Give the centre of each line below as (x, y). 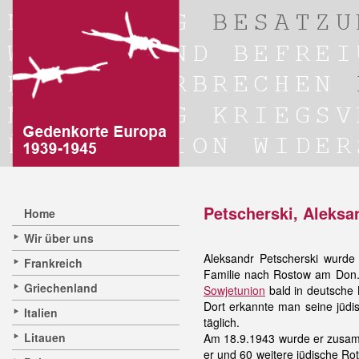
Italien (41, 313)
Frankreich (53, 263)
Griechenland (61, 288)
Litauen (45, 337)
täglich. (222, 322)
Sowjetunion (234, 290)
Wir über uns (59, 238)
